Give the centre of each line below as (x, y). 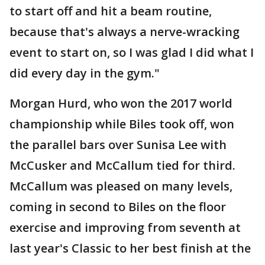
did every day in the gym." (85, 73)
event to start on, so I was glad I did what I (132, 53)
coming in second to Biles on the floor (118, 207)
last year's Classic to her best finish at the (130, 248)
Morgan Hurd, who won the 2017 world (121, 104)
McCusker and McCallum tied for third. (122, 166)
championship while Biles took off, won (122, 124)
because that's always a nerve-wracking (125, 32)
